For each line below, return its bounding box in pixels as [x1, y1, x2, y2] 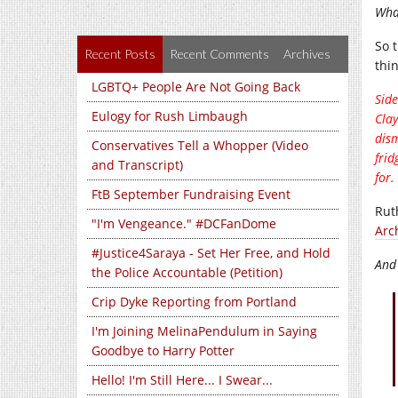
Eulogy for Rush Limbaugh [92, 107, 248, 124]
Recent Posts [84, 46, 155, 61]
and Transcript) [92, 156, 183, 173]
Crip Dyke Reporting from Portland [92, 293, 297, 310]
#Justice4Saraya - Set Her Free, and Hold [92, 244, 330, 261]
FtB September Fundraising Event [92, 186, 291, 203]
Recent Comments [170, 46, 269, 61]
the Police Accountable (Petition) [92, 264, 283, 281]
